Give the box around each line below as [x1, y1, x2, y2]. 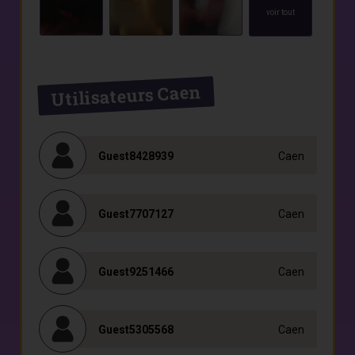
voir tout [265, 8, 295, 17]
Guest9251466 [98, 265, 174, 278]
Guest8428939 [98, 150, 174, 162]
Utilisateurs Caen [50, 80, 202, 111]
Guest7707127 [98, 208, 174, 220]
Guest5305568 [98, 323, 174, 336]
